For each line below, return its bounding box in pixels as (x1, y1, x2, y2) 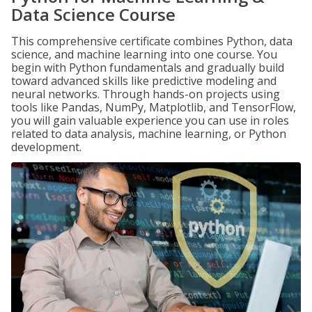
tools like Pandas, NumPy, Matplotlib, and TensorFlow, (11, 100, 296, 115)
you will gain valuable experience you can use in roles (11, 113, 289, 128)
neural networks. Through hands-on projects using (11, 86, 280, 102)
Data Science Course (11, 3, 175, 26)
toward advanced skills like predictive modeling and (11, 73, 276, 88)
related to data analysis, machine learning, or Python (11, 126, 286, 141)
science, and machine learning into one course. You (11, 47, 277, 62)
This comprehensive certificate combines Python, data (11, 33, 292, 49)
